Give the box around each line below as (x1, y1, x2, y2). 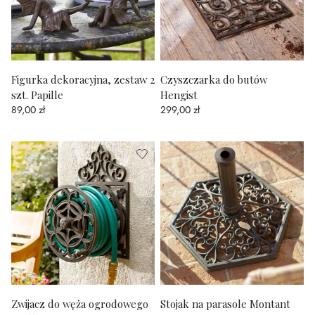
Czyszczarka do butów (160, 72, 267, 86)
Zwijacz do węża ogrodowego (11, 297, 148, 311)
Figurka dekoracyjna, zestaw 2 (11, 72, 155, 86)
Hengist (160, 88, 198, 102)
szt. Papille (11, 88, 63, 102)
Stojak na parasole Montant (160, 297, 290, 311)
